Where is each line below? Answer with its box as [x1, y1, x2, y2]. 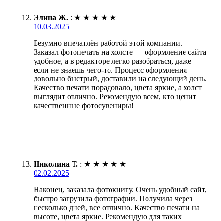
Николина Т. [34, 160, 78, 169]
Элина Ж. [34, 13, 68, 22]
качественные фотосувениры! [34, 101, 134, 110]
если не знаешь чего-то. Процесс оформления [34, 66, 187, 74]
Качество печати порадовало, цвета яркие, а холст [34, 83, 202, 92]
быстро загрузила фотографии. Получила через [34, 194, 192, 203]
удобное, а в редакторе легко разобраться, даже [34, 57, 191, 66]
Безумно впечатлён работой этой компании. [34, 39, 182, 48]
